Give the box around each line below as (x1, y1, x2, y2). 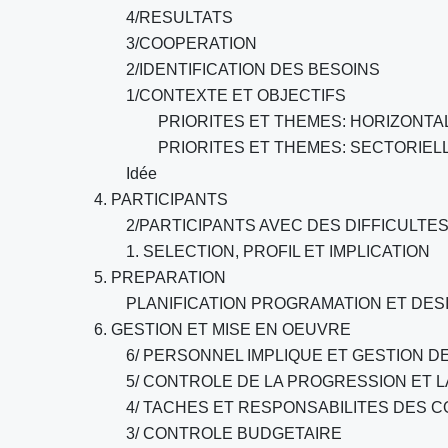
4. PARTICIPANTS (94, 191, 228, 208)
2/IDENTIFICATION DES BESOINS (126, 61, 380, 78)
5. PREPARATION (94, 269, 226, 286)
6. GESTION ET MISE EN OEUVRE (94, 321, 351, 338)
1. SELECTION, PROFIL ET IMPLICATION (126, 243, 430, 260)
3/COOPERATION (126, 35, 257, 52)
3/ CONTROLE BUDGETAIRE (126, 425, 342, 442)
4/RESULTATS (126, 9, 233, 26)
